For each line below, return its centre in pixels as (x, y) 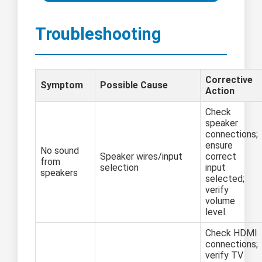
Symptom (62, 85)
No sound (60, 151)
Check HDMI (231, 233)
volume (220, 201)
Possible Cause (134, 85)
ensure (219, 146)
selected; (225, 179)
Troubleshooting (98, 34)
